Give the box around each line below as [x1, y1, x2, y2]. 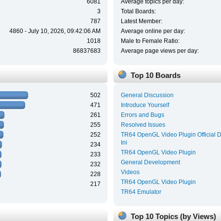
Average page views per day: [120, 47, 199, 54]
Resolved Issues [120, 121, 165, 129]
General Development [120, 159, 180, 166]
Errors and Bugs [120, 111, 164, 119]
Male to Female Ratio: [120, 37, 180, 44]
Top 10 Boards [130, 71, 181, 79]
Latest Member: [120, 17, 162, 25]
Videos [120, 169, 140, 176]
